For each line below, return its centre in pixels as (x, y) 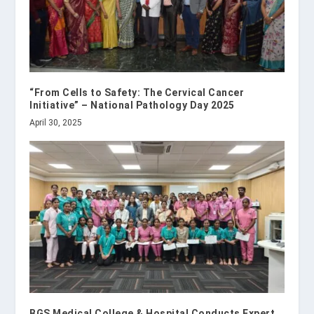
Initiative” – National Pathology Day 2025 (132, 105)
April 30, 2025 (56, 122)
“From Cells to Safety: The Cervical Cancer (137, 92)
